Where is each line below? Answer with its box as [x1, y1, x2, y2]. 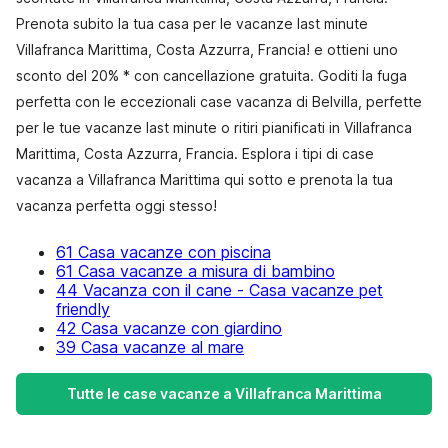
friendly [56, 299, 110, 319]
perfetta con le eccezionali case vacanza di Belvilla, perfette [16, 93, 422, 110]
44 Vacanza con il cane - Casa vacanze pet [56, 280, 383, 300]
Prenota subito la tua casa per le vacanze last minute [16, 15, 368, 32]
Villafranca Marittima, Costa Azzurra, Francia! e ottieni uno [16, 41, 398, 58]
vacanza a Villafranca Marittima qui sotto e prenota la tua [16, 171, 393, 188]
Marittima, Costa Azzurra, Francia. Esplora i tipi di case [16, 145, 374, 162]
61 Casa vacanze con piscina [56, 242, 271, 262]
